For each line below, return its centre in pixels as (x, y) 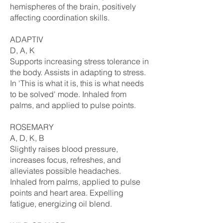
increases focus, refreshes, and (65, 160)
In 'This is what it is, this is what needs (77, 83)
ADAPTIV (27, 39)
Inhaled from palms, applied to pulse (75, 182)
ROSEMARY (32, 127)
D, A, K (22, 50)
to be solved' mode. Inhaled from (68, 94)
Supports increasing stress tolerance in (79, 61)
